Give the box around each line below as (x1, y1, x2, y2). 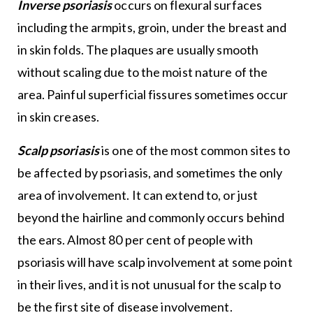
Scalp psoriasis (17, 142, 99, 158)
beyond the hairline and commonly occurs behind (17, 209, 285, 225)
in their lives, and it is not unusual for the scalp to (17, 276, 281, 292)
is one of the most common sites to (99, 142, 291, 158)
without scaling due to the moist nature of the (17, 64, 268, 80)
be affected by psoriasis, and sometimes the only (17, 164, 283, 180)
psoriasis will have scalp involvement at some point (17, 254, 293, 270)
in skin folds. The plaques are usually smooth (17, 41, 259, 57)
